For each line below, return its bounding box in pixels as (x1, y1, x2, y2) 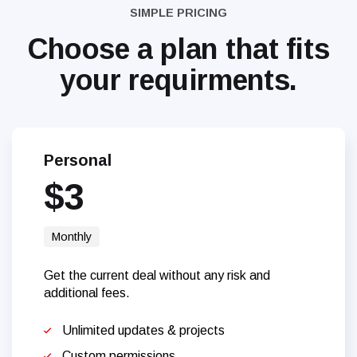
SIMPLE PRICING (130, 6, 227, 20)
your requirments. (60, 64, 297, 97)
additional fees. (44, 286, 130, 300)
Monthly (52, 230, 92, 244)
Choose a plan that (27, 33, 286, 66)
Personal (44, 151, 112, 170)
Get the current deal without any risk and (44, 269, 270, 283)
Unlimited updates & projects (62, 324, 225, 338)
